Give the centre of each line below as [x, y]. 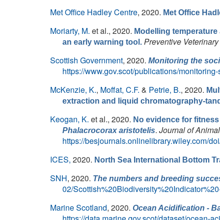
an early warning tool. [102, 42]
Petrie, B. [165, 90]
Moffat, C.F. [120, 90]
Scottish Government [86, 60]
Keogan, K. [69, 119]
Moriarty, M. [70, 31]
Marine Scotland [79, 207]
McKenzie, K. [73, 90]
